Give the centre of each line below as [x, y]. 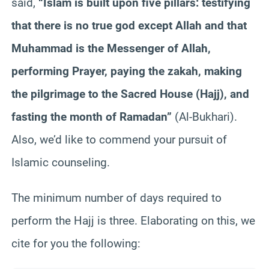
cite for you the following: [76, 243]
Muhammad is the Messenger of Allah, [111, 48]
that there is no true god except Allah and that [129, 25]
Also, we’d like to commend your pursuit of [119, 139]
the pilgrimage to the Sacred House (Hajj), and [130, 94]
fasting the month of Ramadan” [92, 116]
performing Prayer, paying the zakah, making [127, 71]
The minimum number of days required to [116, 198]
